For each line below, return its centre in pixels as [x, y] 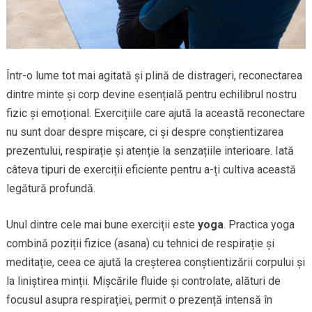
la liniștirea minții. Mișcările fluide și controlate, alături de [143, 281]
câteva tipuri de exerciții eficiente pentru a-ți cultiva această [151, 169]
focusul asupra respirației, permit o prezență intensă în [139, 299]
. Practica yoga [259, 224]
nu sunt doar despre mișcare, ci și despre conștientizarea [145, 132]
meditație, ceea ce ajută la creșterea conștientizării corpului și [155, 262]
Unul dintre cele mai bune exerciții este [102, 224]
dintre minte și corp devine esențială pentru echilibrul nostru [151, 94]
